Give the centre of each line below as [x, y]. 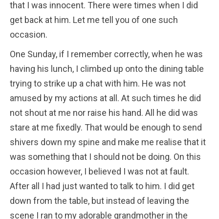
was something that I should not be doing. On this [105, 156]
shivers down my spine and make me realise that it [108, 142]
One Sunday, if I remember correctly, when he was [106, 54]
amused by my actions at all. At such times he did [105, 98]
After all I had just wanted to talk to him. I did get [102, 186]
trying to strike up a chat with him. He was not [98, 83]
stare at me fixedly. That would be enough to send [106, 127]
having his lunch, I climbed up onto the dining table [107, 68]
